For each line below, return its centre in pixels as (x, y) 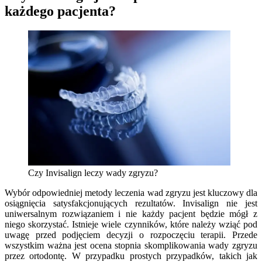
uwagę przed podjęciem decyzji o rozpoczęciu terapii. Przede (131, 235)
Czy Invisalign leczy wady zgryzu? (93, 173)
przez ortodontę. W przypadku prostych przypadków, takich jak (131, 256)
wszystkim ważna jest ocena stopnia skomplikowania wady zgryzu (131, 245)
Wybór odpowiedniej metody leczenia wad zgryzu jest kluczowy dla (131, 192)
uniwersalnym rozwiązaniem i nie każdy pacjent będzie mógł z (131, 213)
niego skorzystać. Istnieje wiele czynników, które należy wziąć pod (131, 224)
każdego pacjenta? (60, 11)
